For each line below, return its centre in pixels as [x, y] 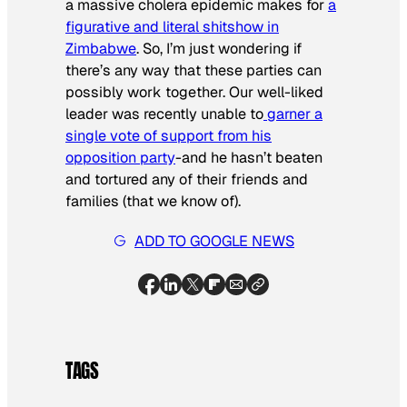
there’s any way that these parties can [194, 70]
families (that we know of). [153, 201]
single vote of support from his [169, 135]
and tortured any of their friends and [187, 179]
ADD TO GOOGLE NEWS [214, 241]
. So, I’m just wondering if [219, 48]
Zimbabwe [101, 48]
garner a [293, 114]
